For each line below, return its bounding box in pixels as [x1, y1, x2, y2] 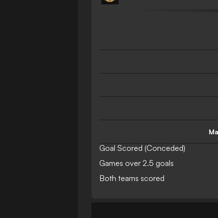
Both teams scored [99, 173, 164, 183]
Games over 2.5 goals [99, 158, 174, 168]
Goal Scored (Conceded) [99, 143, 185, 153]
